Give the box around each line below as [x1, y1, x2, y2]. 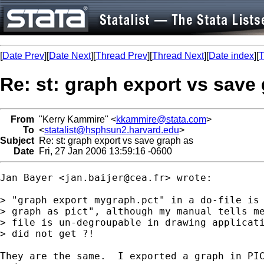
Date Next [49, 51, 91, 61]
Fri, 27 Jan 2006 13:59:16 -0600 [34, 146, 172, 156]
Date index [209, 51, 254, 61]
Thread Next [152, 51, 204, 61]
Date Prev [2, 51, 44, 61]
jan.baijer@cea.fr [65, 171, 165, 183]
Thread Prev [95, 51, 147, 61]
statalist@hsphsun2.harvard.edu [44, 124, 179, 135]
